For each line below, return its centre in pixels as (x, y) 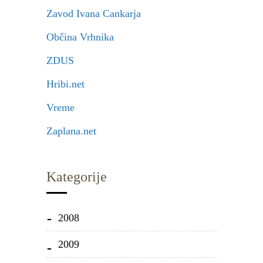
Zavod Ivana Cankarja (94, 14)
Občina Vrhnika (80, 37)
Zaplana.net (71, 131)
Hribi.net (65, 84)
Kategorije (77, 177)
